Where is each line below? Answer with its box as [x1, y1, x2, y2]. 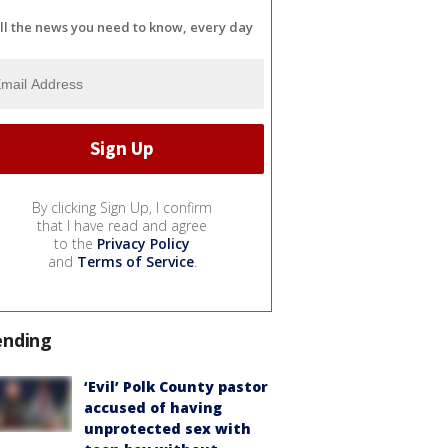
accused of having [84, 397, 222, 417]
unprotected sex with [84, 418, 251, 438]
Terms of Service [76, 251, 194, 271]
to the [54, 233, 97, 253]
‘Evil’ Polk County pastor [84, 376, 268, 396]
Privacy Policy [97, 233, 190, 253]
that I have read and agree [37, 215, 207, 235]
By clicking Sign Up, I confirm [32, 197, 212, 217]
